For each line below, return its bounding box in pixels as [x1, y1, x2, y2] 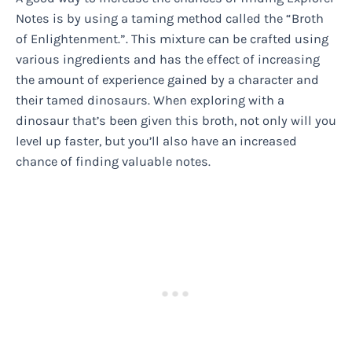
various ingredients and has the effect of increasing [16, 51, 320, 67]
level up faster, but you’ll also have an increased [16, 133, 297, 148]
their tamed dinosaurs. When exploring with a [16, 92, 284, 108]
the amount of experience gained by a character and [16, 71, 319, 87]
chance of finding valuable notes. [16, 153, 211, 169]
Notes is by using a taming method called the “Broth [16, 10, 324, 26]
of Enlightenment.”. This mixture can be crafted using [16, 31, 328, 46]
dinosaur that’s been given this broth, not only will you [16, 112, 336, 128]
